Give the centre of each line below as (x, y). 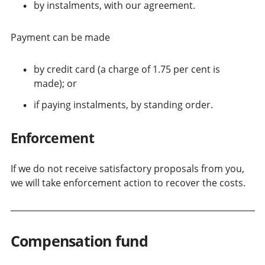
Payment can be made (60, 37)
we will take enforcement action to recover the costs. (128, 182)
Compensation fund (79, 240)
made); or (55, 83)
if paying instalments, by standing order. (123, 104)
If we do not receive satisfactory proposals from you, (127, 168)
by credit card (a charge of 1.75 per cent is (127, 69)
